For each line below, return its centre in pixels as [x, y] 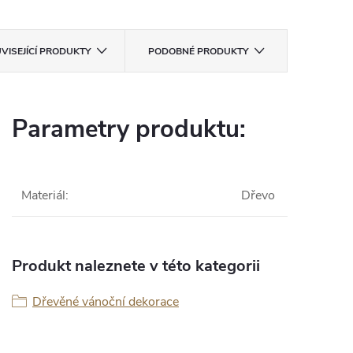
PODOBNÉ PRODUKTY [198, 52]
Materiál [43, 196]
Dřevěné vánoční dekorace [106, 302]
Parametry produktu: [129, 130]
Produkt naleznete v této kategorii [136, 266]
